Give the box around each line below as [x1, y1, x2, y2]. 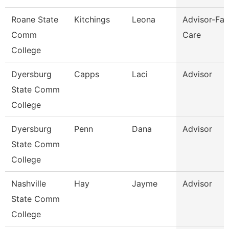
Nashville [11, 178, 46, 189]
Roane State [11, 14, 58, 25]
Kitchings [74, 14, 110, 25]
